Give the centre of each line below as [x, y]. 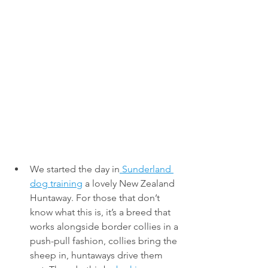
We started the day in [75, 169]
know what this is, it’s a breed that [101, 212]
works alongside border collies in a [105, 227]
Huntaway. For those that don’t [96, 198]
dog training [56, 184]
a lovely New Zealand [130, 184]
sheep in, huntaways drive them [98, 255]
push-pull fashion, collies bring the [105, 241]
